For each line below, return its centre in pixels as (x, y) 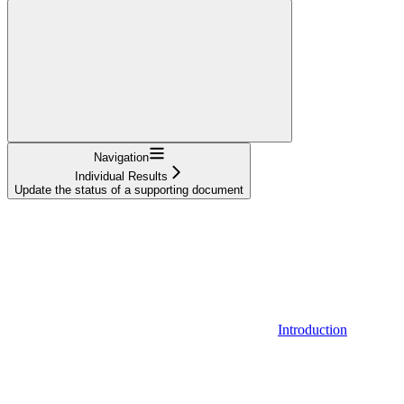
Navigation (121, 157)
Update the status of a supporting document (129, 189)
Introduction (312, 329)
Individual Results (121, 176)
